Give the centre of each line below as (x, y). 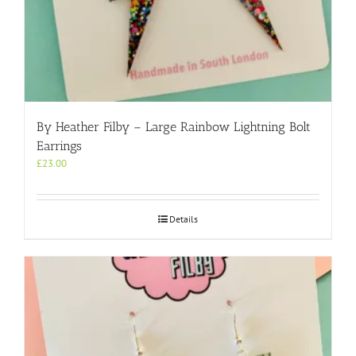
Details (184, 219)
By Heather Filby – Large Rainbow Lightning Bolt (174, 126)
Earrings (59, 145)
